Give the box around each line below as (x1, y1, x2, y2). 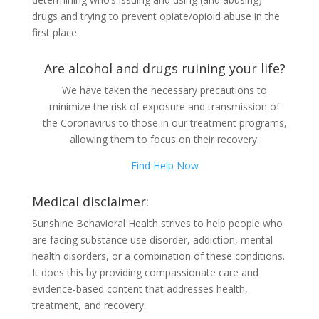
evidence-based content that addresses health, (31, 281, 248, 296)
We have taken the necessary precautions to (62, 83, 268, 97)
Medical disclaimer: (31, 192, 149, 210)
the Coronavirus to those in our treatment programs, (42, 115, 287, 130)
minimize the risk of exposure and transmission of (49, 99, 281, 113)
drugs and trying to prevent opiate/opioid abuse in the (31, 9, 280, 23)
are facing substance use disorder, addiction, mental (31, 232, 273, 246)
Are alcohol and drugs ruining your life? (43, 59, 286, 77)
